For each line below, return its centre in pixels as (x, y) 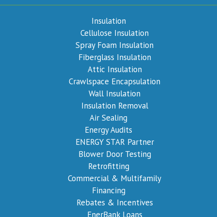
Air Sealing (108, 117)
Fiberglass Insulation (115, 57)
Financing (108, 190)
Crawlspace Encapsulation (115, 81)
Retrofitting (108, 166)
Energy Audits (108, 130)
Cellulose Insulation (115, 33)
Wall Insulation (115, 93)
